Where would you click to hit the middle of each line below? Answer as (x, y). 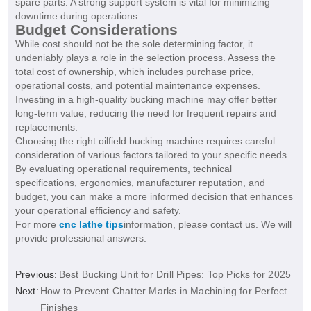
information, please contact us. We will (207, 225)
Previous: (36, 275)
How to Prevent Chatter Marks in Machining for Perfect (163, 291)
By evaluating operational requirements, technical (123, 169)
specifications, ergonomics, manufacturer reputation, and (140, 183)
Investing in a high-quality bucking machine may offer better (146, 100)
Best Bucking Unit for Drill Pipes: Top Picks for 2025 (175, 275)
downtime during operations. (77, 16)
